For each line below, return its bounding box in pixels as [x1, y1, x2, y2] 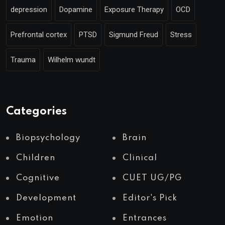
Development [16, 194, 76, 203]
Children [16, 154, 55, 163]
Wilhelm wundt [48, 55, 95, 65]
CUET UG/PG [123, 174, 182, 183]
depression [11, 5, 47, 15]
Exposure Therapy [104, 5, 164, 15]
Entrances [123, 214, 167, 223]
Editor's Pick [123, 194, 177, 203]
